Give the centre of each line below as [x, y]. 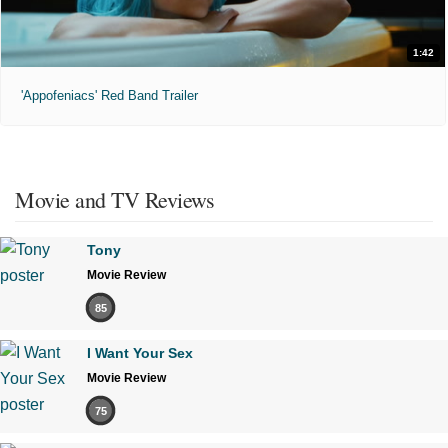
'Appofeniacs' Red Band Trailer [109, 96]
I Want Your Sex [140, 353]
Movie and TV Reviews [114, 200]
